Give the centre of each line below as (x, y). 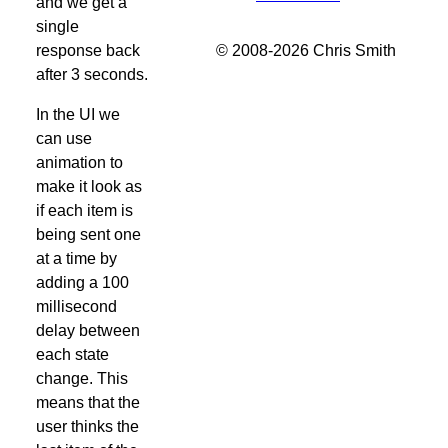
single (57, 27)
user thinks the (87, 427)
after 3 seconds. (91, 75)
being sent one (88, 235)
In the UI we (77, 115)
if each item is (84, 211)
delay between (87, 331)
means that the (87, 403)
